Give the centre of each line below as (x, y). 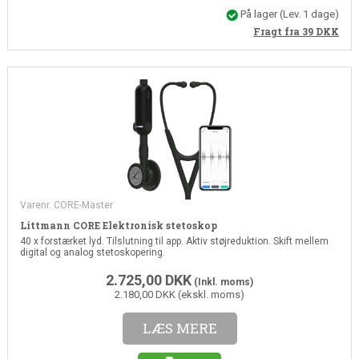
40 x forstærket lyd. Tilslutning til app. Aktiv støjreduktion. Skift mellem (174, 241)
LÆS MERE (179, 328)
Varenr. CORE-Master (66, 205)
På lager (259, 14)
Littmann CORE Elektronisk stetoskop (118, 225)
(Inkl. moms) (222, 282)
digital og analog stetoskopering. (92, 252)
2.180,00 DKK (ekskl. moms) (179, 294)
